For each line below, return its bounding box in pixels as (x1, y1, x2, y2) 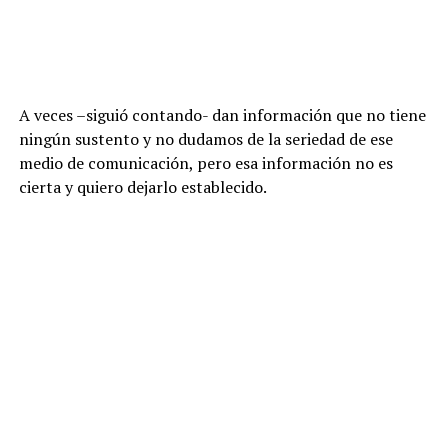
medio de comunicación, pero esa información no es (18, 152, 393, 175)
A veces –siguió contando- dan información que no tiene (18, 104, 426, 127)
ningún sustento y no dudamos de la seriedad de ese (18, 128, 393, 151)
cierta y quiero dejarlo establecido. (18, 176, 267, 199)
